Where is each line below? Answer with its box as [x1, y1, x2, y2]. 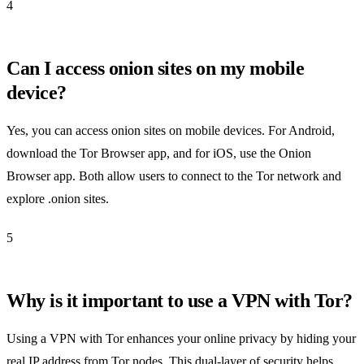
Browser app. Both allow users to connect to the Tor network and [6, 168, 341, 183]
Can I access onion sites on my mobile [6, 57, 305, 79]
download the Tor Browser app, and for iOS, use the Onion [6, 145, 311, 160]
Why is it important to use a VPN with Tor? [6, 289, 353, 311]
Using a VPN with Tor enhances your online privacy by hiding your [6, 331, 356, 345]
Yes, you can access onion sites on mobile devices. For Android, [6, 123, 335, 137]
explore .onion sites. [6, 191, 109, 206]
